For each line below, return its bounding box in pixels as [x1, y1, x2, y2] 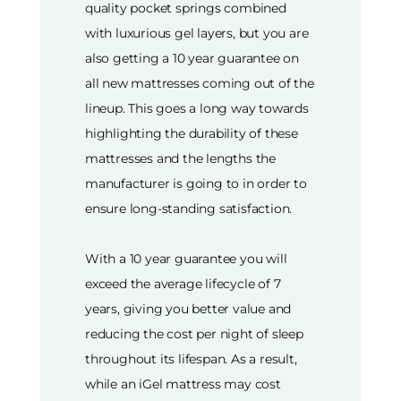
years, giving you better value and [85, 300, 292, 317]
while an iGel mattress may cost [85, 375, 281, 392]
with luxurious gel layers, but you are [85, 24, 309, 41]
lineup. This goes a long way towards [85, 99, 309, 116]
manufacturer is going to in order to [85, 175, 307, 192]
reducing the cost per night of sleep [85, 325, 303, 342]
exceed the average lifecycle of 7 [85, 275, 281, 292]
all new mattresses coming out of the [85, 74, 314, 91]
